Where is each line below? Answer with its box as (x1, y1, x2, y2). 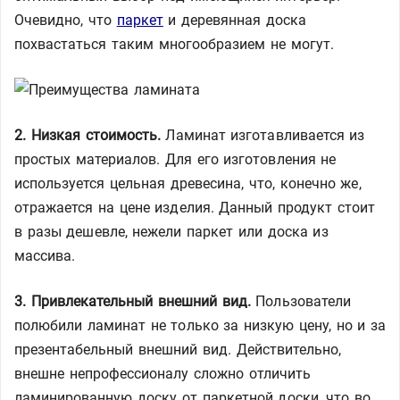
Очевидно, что (14, 12, 117, 29)
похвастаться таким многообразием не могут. (14, 36, 334, 53)
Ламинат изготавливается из (160, 127, 365, 144)
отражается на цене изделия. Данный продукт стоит (14, 199, 376, 216)
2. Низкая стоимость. (14, 127, 161, 144)
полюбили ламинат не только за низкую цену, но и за (14, 317, 387, 334)
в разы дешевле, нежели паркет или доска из (14, 223, 329, 240)
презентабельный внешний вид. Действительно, (14, 341, 342, 358)
